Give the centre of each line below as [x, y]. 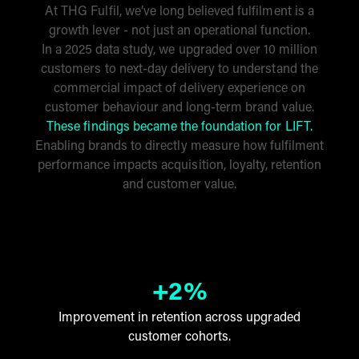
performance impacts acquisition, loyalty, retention [179, 165]
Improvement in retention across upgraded [179, 318]
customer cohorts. [179, 337]
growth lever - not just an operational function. [179, 31]
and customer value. [179, 185]
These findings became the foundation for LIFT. [179, 127]
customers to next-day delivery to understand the [179, 69]
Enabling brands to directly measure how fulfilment [179, 146]
